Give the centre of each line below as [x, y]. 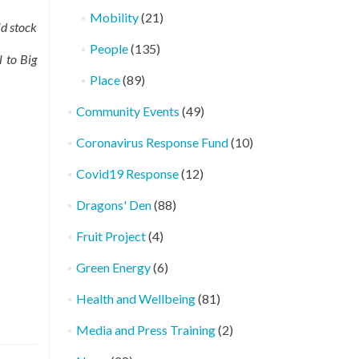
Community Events [127, 111]
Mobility [114, 17]
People [109, 48]
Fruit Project [111, 236]
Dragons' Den [113, 205]
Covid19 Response [127, 173]
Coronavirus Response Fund [152, 142]
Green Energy [113, 267]
